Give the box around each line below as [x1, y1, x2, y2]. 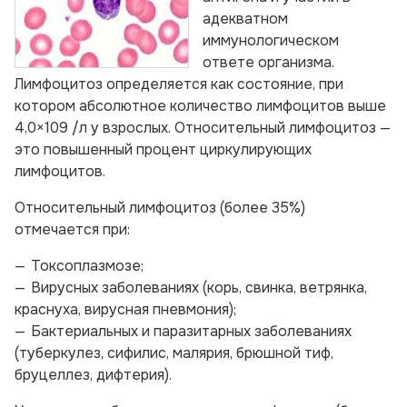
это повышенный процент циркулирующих [15, 140, 312, 159]
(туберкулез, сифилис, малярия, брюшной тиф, [15, 343, 333, 362]
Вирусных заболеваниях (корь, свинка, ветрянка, [31, 278, 367, 297]
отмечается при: [15, 220, 130, 239]
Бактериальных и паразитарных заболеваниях [31, 322, 352, 341]
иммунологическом [203, 31, 339, 50]
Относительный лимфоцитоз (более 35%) [15, 198, 305, 217]
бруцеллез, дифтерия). [15, 365, 172, 384]
